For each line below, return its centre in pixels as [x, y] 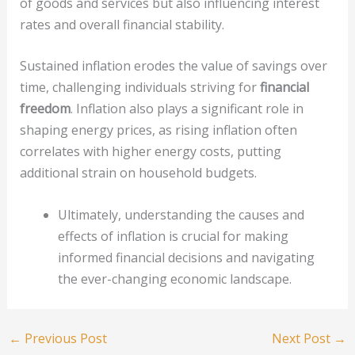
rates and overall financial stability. [122, 24]
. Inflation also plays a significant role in [187, 109]
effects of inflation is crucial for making [173, 236]
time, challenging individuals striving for [139, 88]
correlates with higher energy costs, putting [150, 152]
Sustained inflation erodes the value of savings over [173, 66]
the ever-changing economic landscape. [174, 279]
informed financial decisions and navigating [186, 257]
